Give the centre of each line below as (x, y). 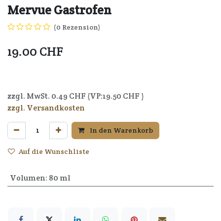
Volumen (27, 178)
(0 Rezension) (77, 27)
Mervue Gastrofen (59, 10)
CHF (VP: (85, 96)
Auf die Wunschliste (54, 151)
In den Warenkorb (121, 130)
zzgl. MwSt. (29, 96)
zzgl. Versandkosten (46, 108)
